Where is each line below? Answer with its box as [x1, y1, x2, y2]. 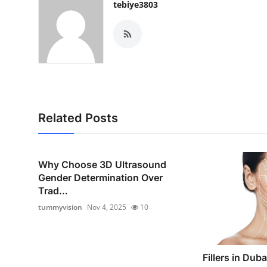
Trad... [38, 185, 68, 197]
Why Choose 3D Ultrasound [38, 159, 166, 170]
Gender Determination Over [38, 172, 163, 184]
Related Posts [38, 111, 118, 125]
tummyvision [38, 202, 82, 212]
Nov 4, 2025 [87, 202, 126, 212]
